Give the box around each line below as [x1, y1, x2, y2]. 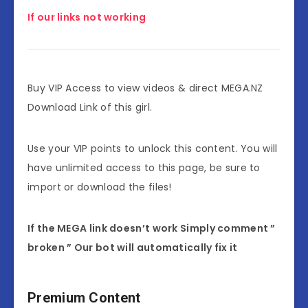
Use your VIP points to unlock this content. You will [27, 141, 278, 155]
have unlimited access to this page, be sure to [27, 160, 261, 175]
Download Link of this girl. [27, 100, 153, 114]
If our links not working [27, 10, 146, 24]
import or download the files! [27, 179, 172, 194]
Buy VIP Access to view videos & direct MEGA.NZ [27, 80, 263, 95]
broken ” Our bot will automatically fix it [27, 240, 238, 254]
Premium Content [27, 289, 141, 307]
